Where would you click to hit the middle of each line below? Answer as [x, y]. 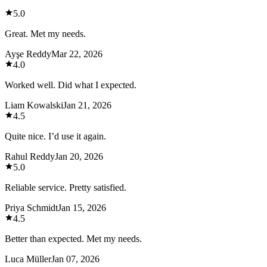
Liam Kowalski [34, 105]
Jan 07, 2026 [75, 259]
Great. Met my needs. [45, 33]
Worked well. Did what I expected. [71, 85]
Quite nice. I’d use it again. [55, 136]
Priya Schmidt [31, 207]
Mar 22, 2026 [77, 54]
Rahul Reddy [30, 156]
